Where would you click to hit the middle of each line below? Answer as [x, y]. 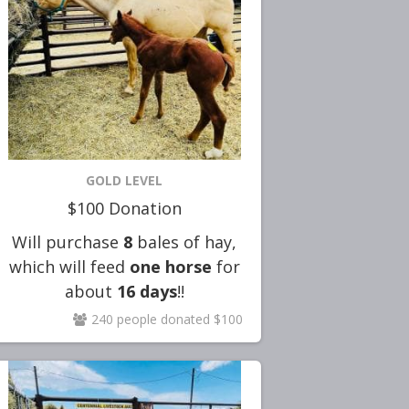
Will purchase [65, 242]
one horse [170, 267]
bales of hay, [184, 242]
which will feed [69, 267]
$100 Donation [124, 208]
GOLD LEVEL [124, 180]
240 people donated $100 [167, 319]
